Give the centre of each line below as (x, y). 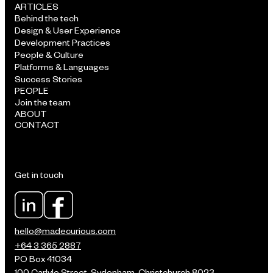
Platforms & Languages (62, 67)
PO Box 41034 (43, 259)
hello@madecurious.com (65, 231)
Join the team (43, 102)
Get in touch (39, 175)
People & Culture (49, 55)
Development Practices (62, 43)
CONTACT (37, 125)
